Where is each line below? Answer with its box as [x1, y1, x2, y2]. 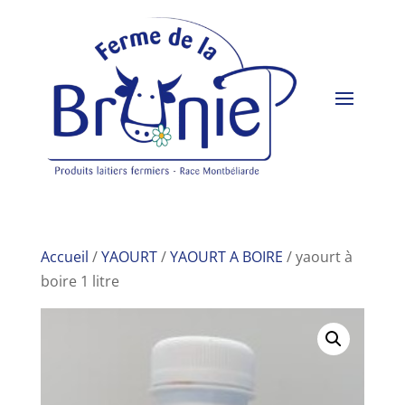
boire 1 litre [40, 271, 119, 292]
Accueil [40, 247, 89, 268]
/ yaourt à [282, 247, 353, 268]
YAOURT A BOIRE [169, 247, 283, 268]
